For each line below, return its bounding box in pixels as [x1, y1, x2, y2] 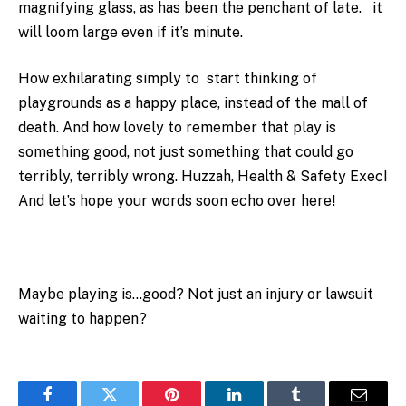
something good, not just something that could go [18, 143, 353, 161]
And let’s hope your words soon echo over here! [18, 192, 335, 210]
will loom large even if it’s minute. [18, 23, 243, 41]
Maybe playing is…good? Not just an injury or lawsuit [18, 285, 373, 304]
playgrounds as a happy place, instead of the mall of [18, 94, 368, 112]
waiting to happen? [18, 310, 147, 328]
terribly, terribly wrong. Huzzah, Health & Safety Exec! [18, 168, 387, 186]
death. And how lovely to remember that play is [18, 119, 336, 137]
